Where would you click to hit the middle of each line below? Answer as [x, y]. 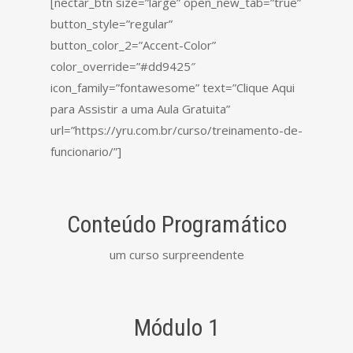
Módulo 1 [176, 327]
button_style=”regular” [111, 23]
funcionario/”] [86, 151]
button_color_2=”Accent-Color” [133, 45]
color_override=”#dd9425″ [123, 66]
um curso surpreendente [176, 254]
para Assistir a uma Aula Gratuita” [140, 108]
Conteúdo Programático [176, 224]
